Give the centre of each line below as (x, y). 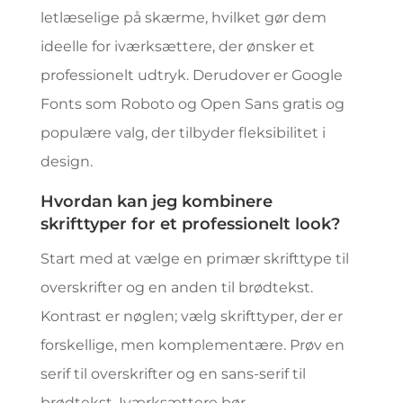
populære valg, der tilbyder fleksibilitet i (183, 133)
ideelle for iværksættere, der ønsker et (177, 46)
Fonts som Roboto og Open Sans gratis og (192, 104)
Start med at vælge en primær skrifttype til (194, 259)
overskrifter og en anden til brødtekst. (176, 287)
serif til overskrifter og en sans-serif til (173, 374)
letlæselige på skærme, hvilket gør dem (183, 18)
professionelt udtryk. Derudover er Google (191, 75)
